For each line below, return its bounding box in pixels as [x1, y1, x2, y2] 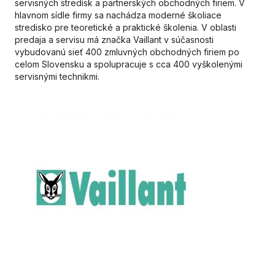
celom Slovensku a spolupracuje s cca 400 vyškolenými [15, 59, 242, 69]
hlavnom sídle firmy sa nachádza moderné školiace [15, 10, 222, 20]
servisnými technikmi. [15, 71, 99, 82]
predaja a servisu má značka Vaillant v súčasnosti [15, 34, 214, 45]
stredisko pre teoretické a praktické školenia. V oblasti [15, 22, 236, 33]
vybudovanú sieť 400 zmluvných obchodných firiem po [15, 47, 239, 57]
